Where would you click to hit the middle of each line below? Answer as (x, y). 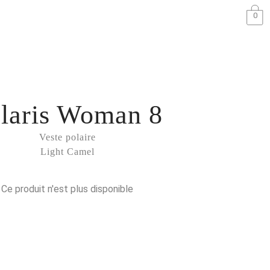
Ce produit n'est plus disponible (67, 189)
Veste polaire (67, 137)
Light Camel (67, 152)
